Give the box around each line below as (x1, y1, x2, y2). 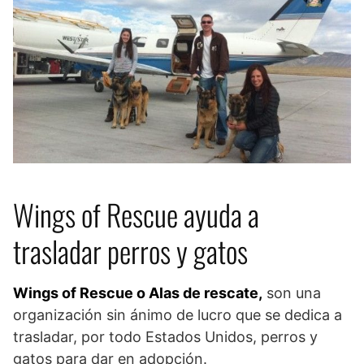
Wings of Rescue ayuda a (13, 192, 259, 236)
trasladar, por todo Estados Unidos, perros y (13, 327, 318, 345)
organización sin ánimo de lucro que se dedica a (13, 305, 342, 323)
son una (262, 284, 321, 301)
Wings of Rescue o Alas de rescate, (13, 284, 262, 301)
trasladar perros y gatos (13, 228, 248, 272)
